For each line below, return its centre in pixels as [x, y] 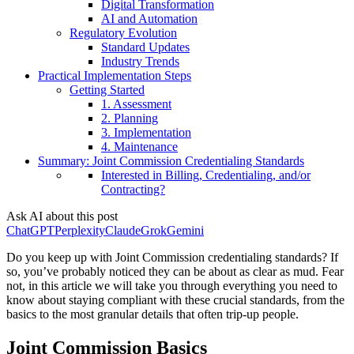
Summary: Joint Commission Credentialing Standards [171, 160]
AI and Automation [149, 18]
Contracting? [133, 189]
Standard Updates [145, 47]
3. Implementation [146, 132]
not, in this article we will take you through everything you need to [172, 285]
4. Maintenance [139, 146]
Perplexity [80, 230]
